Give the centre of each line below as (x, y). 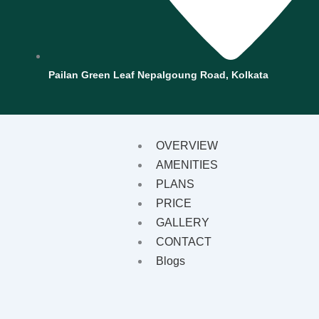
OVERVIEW (187, 146)
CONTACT (183, 242)
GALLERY (182, 223)
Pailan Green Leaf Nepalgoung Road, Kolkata (158, 75)
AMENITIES (187, 165)
